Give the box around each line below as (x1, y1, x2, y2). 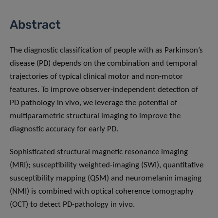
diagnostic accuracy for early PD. (10, 125, 118, 133)
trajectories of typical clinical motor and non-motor (10, 72, 183, 81)
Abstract (10, 17, 61, 32)
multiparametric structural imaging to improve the (10, 111, 181, 120)
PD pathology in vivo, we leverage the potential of (10, 98, 177, 107)
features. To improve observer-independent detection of (10, 85, 198, 94)
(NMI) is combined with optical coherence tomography (10, 187, 194, 196)
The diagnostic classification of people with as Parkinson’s (10, 46, 203, 54)
